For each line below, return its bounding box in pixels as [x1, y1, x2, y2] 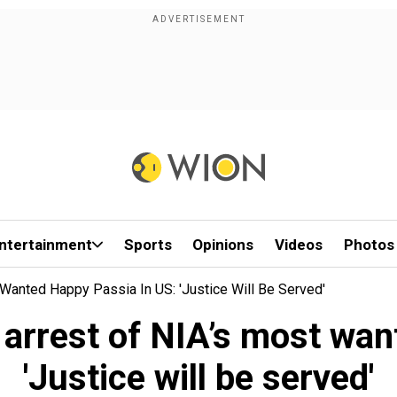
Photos [343, 236, 394, 253]
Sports [123, 236, 172, 253]
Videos [275, 236, 323, 253]
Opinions [192, 236, 254, 253]
